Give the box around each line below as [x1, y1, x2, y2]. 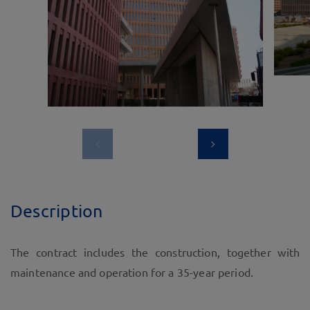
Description [10, 200, 103, 221]
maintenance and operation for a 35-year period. [10, 266, 254, 279]
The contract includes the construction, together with [10, 246, 300, 259]
